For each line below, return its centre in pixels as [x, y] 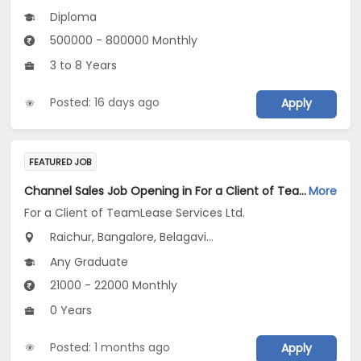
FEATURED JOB [60, 162]
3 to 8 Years [82, 66]
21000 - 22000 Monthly [112, 286]
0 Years [70, 311]
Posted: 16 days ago [105, 103]
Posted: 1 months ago [110, 347]
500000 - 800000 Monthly [122, 41]
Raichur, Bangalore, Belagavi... [131, 237]
